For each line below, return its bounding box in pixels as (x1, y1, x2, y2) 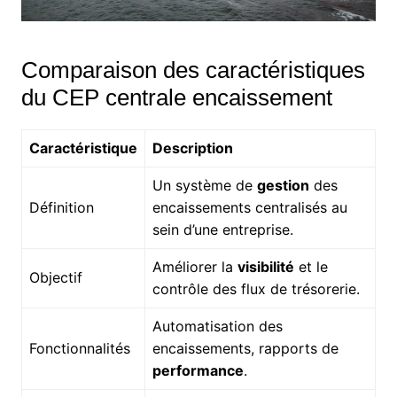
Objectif (28, 268, 82, 286)
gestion (256, 175, 309, 194)
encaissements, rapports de (152, 339, 339, 357)
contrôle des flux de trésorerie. (152, 279, 360, 298)
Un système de (152, 175, 257, 194)
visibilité (237, 257, 294, 276)
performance (152, 361, 244, 379)
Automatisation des (152, 316, 283, 335)
